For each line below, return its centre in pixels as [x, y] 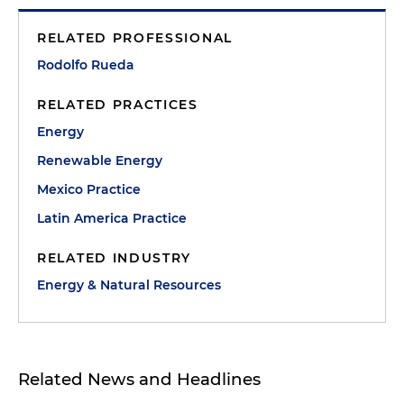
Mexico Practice [89, 189]
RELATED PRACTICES [118, 105]
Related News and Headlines [139, 379]
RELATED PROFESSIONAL [135, 38]
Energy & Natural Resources [129, 285]
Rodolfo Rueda [86, 65]
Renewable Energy [100, 161]
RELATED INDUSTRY [115, 258]
